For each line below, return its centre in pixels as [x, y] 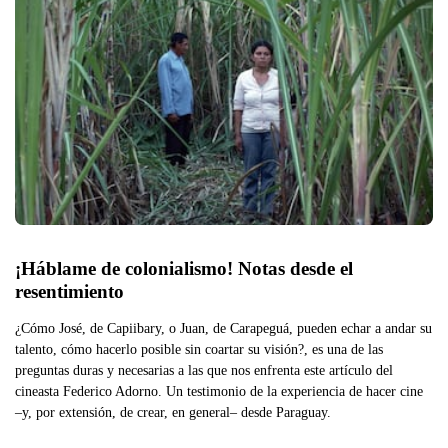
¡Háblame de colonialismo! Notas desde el [184, 268]
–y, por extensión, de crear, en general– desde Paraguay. [173, 411]
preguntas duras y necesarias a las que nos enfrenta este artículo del [204, 369]
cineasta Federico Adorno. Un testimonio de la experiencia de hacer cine [219, 390]
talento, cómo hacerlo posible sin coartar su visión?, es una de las [199, 348]
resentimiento [69, 291]
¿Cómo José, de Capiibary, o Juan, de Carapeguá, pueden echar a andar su [223, 327]
